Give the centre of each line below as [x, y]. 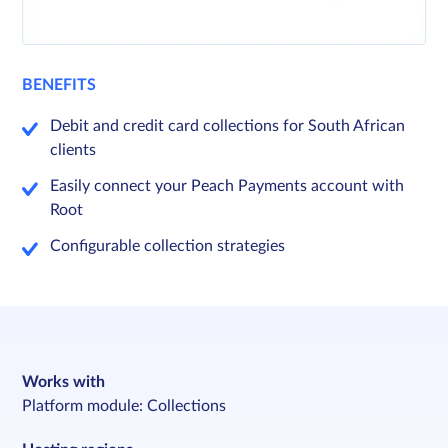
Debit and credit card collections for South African [228, 126]
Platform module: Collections [124, 406]
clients [73, 150]
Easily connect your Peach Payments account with [227, 186]
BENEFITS [59, 85]
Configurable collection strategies [168, 246]
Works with [64, 382]
